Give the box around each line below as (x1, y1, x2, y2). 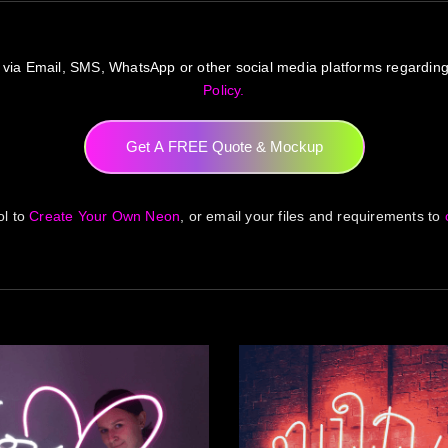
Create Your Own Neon (29, 207, 181, 224)
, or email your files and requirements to (180, 207, 445, 224)
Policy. (203, 81, 245, 98)
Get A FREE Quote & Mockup (125, 137, 323, 155)
